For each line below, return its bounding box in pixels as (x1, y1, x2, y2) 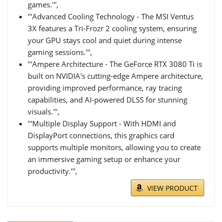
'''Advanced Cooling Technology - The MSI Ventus (28, 11, 194, 22)
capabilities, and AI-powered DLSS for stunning (28, 95, 187, 105)
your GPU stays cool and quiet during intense (28, 35, 182, 46)
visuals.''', (28, 107, 59, 117)
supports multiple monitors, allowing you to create (28, 142, 201, 153)
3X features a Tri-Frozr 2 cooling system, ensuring (28, 23, 197, 34)
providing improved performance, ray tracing (28, 83, 182, 93)
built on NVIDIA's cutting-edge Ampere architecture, (28, 71, 203, 81)
